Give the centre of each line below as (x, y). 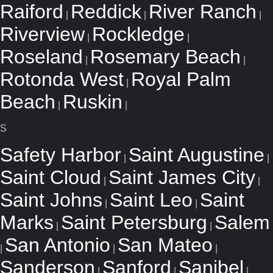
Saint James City (182, 177)
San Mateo (165, 245)
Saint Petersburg (134, 222)
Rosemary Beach (165, 57)
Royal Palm (181, 79)
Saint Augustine (197, 155)
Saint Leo (151, 200)
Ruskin (93, 102)
